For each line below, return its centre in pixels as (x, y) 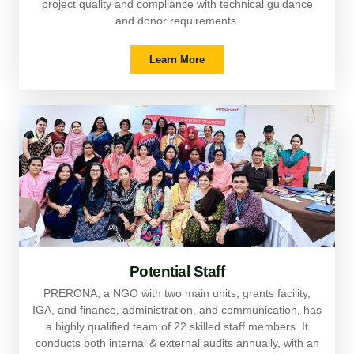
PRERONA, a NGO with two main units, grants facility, (177, 294)
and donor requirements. (177, 21)
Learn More (177, 60)
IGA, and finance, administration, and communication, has (177, 310)
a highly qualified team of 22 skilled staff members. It (177, 327)
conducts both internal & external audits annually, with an (177, 343)
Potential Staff (177, 272)
